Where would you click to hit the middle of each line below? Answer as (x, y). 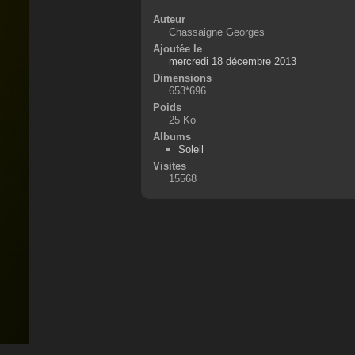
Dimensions (182, 78)
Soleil (191, 149)
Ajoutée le (177, 49)
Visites (169, 166)
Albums (172, 137)
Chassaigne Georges (216, 32)
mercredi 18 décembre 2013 (232, 61)
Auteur (169, 19)
